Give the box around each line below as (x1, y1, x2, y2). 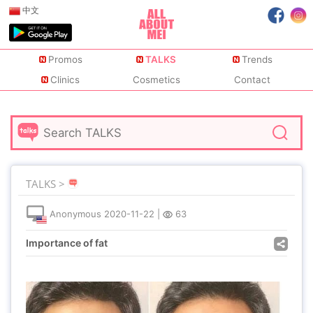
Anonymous (50, 208, 101, 220)
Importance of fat (26, 237, 108, 249)
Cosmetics (132, 74, 180, 86)
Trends (241, 54, 272, 66)
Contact (234, 74, 271, 86)
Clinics (50, 74, 80, 86)
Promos (48, 54, 82, 66)
